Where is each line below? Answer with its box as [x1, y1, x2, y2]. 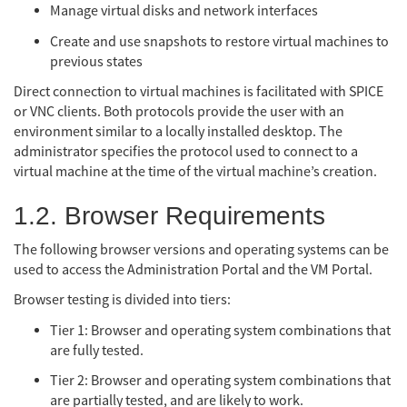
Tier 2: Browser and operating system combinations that [50, 371, 391, 390]
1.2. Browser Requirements [14, 201, 325, 230]
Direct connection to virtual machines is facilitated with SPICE [14, 82, 383, 101]
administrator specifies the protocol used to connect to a [14, 142, 358, 161]
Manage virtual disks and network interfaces [50, 2, 318, 21]
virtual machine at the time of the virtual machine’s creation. [14, 162, 377, 181]
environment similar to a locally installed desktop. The [14, 122, 342, 141]
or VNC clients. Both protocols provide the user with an [14, 102, 344, 121]
